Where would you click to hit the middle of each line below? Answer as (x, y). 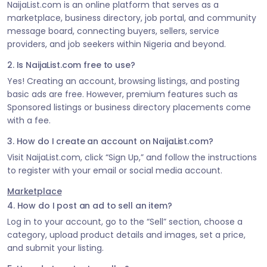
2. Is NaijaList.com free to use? (71, 65)
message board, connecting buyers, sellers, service (113, 31)
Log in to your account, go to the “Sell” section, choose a (125, 222)
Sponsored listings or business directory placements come (129, 108)
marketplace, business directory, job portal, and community (132, 18)
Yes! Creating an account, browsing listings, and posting (123, 81)
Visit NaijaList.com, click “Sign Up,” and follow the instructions (132, 158)
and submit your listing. (55, 248)
